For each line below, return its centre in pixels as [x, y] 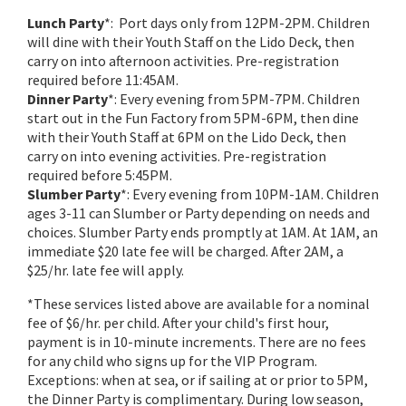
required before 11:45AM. [103, 80]
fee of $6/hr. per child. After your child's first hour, [178, 323]
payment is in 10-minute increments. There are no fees [197, 342]
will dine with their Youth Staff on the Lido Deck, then [191, 42]
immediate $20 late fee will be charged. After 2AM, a [185, 251]
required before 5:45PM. [100, 175]
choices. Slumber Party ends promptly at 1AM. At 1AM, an [203, 232]
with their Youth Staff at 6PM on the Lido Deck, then [187, 137]
